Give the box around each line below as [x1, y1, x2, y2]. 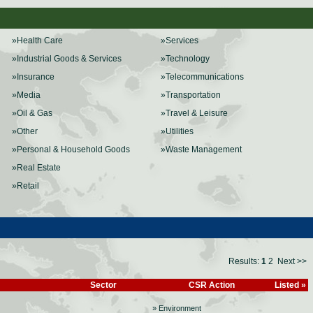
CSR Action [188, 280, 235, 290]
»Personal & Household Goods [12, 145, 130, 154]
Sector [89, 280, 117, 290]
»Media [12, 90, 41, 100]
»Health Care [12, 36, 63, 45]
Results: [228, 256, 261, 266]
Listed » [274, 280, 306, 290]
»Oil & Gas [12, 108, 52, 118]
